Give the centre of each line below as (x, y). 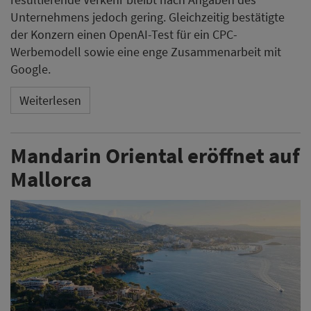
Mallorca (51, 179)
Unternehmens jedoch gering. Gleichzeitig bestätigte (148, 17)
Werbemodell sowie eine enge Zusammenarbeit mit (146, 52)
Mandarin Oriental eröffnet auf (155, 155)
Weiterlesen (50, 100)
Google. (31, 69)
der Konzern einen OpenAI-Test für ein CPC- (124, 35)
